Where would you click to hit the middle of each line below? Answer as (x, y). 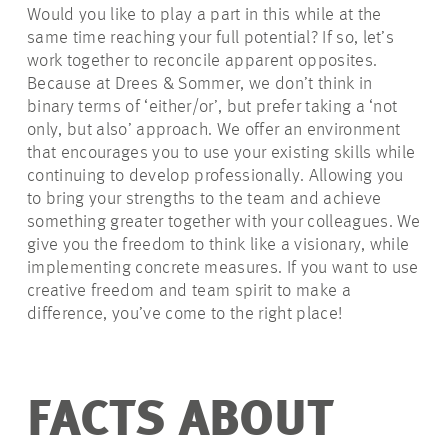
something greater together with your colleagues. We (224, 222)
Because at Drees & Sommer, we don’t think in (200, 84)
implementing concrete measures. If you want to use (223, 268)
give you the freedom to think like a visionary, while (218, 245)
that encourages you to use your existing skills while (221, 153)
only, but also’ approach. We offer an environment (214, 130)
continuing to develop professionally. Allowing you (215, 176)
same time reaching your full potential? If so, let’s (211, 38)
